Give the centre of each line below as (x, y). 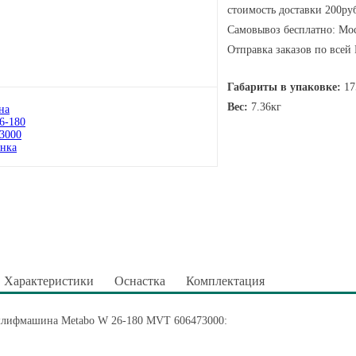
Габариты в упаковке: (284, 87)
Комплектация (225, 281)
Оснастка (140, 281)
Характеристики (49, 281)
